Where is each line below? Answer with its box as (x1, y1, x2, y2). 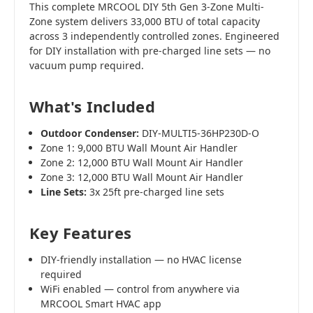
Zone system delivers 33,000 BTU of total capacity (29, 15, 260, 29)
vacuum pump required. (29, 59, 144, 73)
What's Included (29, 96, 155, 117)
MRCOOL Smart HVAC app (41, 297, 162, 311)
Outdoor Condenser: (41, 126, 140, 140)
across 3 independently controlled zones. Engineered (29, 29, 279, 43)
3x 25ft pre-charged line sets (87, 185, 225, 199)
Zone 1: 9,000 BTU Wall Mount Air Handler (41, 141, 238, 155)
